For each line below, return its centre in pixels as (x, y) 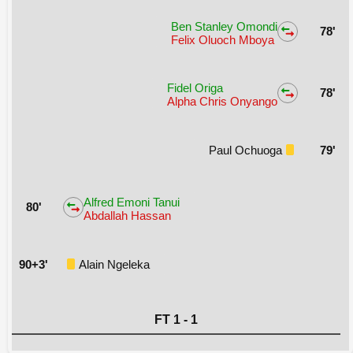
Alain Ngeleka (114, 264)
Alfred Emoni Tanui (132, 202)
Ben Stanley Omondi (224, 26)
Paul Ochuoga (245, 150)
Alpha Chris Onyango (222, 101)
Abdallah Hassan (127, 215)
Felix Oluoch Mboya (223, 39)
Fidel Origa (195, 87)
